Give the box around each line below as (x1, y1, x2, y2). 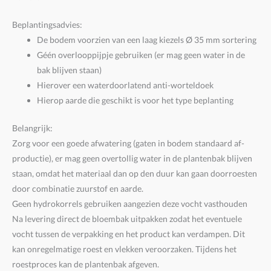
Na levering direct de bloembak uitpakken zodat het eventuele (12, 213, 242, 224)
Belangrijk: (12, 122, 53, 133)
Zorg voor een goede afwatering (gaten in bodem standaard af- (12, 137, 244, 148)
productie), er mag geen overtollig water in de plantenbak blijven (12, 152, 252, 163)
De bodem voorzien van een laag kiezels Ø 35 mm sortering (37, 34, 257, 45)
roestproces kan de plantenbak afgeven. (12, 258, 159, 269)
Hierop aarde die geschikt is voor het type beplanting (37, 95, 234, 106)
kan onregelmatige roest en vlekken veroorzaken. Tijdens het (12, 243, 237, 254)
